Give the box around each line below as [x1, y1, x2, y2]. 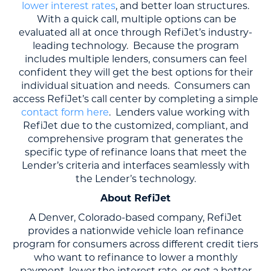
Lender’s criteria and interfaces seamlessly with [21, 160, 250, 171]
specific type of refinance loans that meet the [24, 146, 247, 158]
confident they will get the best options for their [18, 67, 253, 78]
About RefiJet [100, 192, 171, 204]
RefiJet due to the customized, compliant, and [22, 120, 249, 131]
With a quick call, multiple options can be [34, 13, 237, 25]
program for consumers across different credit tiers [13, 238, 258, 250]
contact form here [21, 106, 109, 118]
